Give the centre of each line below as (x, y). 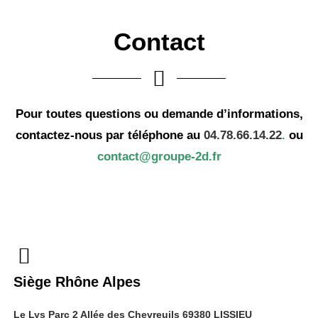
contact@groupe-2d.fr (159, 156)
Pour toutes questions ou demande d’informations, (159, 114)
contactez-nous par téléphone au (109, 135)
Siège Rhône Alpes (77, 281)
